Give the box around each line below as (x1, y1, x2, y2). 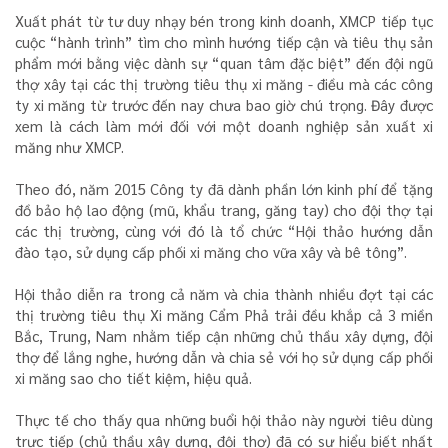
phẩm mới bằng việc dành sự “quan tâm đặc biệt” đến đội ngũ (15, 53, 433, 72)
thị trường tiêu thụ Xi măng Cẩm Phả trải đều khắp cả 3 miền (15, 305, 433, 324)
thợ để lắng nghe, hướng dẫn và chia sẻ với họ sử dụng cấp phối (15, 347, 433, 366)
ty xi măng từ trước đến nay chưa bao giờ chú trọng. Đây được (15, 95, 433, 114)
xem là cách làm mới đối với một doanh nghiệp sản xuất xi (15, 116, 433, 135)
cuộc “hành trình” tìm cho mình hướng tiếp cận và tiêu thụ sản (15, 32, 433, 51)
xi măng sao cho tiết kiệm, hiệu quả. (15, 368, 252, 387)
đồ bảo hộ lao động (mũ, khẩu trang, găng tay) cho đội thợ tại (15, 200, 433, 219)
